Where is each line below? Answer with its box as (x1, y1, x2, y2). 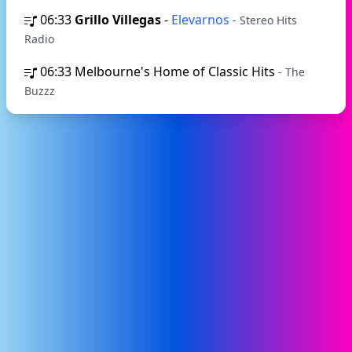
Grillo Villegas (75, 11, 161, 28)
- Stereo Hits (233, 13, 297, 27)
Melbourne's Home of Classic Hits (75, 63, 278, 80)
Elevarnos (171, 11, 233, 28)
